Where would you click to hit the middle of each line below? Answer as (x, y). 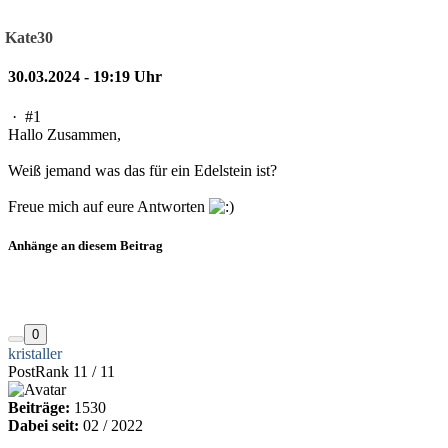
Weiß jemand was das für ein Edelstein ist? (142, 170)
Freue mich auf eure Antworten (108, 206)
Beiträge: (39, 408)
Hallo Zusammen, (64, 134)
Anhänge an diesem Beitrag (85, 245)
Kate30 (29, 38)
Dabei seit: (43, 426)
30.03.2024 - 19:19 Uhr (85, 77)
